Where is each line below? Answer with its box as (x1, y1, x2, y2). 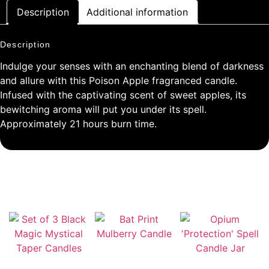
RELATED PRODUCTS (68, 184, 201, 198)
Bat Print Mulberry (100, 246, 169, 256)
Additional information (86, 5, 188, 18)
